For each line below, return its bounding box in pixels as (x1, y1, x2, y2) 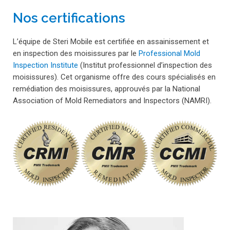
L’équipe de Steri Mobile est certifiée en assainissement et (13, 36, 209, 46)
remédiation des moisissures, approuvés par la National (13, 84, 200, 93)
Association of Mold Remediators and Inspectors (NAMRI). (13, 95, 212, 105)
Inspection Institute (13, 60, 78, 70)
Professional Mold (139, 48, 200, 58)
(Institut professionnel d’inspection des (78, 60, 212, 70)
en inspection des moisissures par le (13, 48, 139, 58)
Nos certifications (13, 10, 125, 26)
